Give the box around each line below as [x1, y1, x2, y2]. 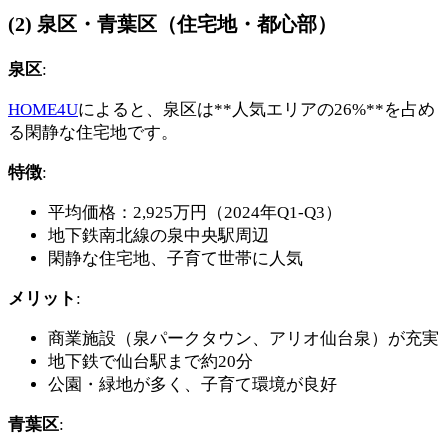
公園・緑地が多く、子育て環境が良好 [48, 374, 337, 394]
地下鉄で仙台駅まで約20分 [48, 351, 253, 371]
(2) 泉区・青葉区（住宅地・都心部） [8, 12, 337, 35]
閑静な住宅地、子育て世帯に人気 [48, 248, 303, 268]
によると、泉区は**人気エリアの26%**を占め [78, 99, 435, 119]
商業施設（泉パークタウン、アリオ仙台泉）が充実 [48, 328, 439, 348]
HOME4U [8, 99, 78, 119]
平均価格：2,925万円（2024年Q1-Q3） [48, 202, 342, 222]
